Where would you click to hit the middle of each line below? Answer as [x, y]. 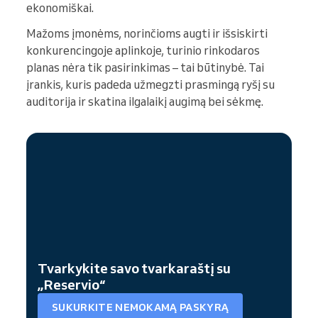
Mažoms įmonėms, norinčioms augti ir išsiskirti [147, 34]
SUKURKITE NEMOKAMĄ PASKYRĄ [141, 307]
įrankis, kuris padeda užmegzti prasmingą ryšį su [150, 85]
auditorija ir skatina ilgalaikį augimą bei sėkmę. [145, 102]
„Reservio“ [71, 285]
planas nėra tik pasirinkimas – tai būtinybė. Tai [145, 68]
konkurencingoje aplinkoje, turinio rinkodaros [143, 51]
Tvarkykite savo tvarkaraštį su [134, 269]
